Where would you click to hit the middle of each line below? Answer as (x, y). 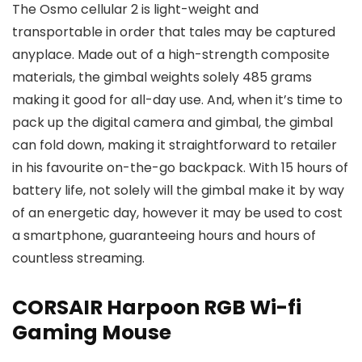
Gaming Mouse (92, 333)
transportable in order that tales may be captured (174, 32)
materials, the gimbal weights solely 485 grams (162, 77)
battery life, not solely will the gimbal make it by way (178, 190)
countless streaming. (78, 258)
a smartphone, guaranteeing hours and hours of (164, 236)
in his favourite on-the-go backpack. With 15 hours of (180, 168)
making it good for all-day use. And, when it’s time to (177, 100)
